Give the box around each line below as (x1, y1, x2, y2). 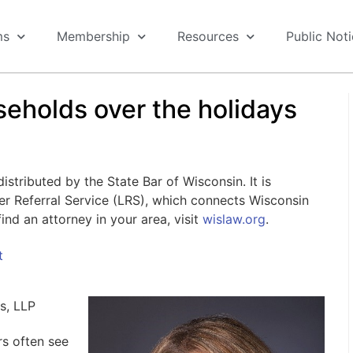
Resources (177, 28, 239, 44)
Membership (57, 28, 130, 44)
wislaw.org (202, 211, 266, 227)
